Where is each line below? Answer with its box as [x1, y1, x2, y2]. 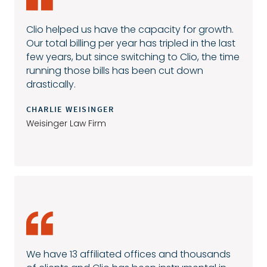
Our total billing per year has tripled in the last [26, 36, 235, 50]
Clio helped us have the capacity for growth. [26, 22, 234, 36]
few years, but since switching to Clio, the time [26, 49, 240, 64]
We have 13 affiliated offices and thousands [26, 247, 231, 261]
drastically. [26, 77, 76, 91]
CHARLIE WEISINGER [26, 103, 114, 114]
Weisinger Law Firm [26, 117, 106, 129]
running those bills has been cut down [26, 63, 203, 77]
